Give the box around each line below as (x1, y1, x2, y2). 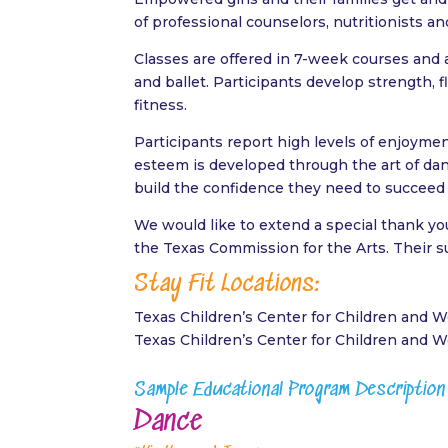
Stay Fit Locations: (134, 271, 321, 300)
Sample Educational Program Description (134, 378, 446, 402)
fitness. (134, 96, 188, 115)
